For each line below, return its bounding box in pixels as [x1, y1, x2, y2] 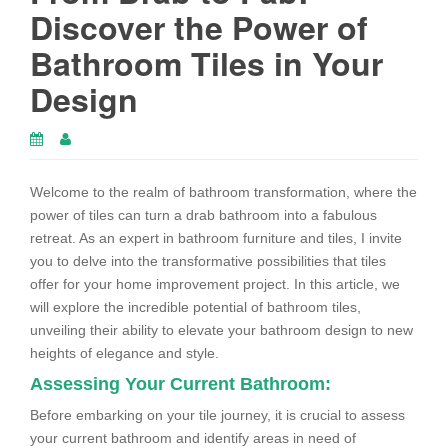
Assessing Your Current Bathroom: [30, 374, 331, 395]
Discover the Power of [30, 4, 368, 51]
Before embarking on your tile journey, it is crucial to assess [30, 407, 405, 424]
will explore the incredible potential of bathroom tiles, [30, 299, 361, 316]
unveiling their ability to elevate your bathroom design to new [30, 322, 413, 339]
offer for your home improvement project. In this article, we [30, 276, 400, 293]
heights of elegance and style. [30, 345, 219, 362]
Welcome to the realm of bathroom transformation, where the [30, 184, 417, 201]
